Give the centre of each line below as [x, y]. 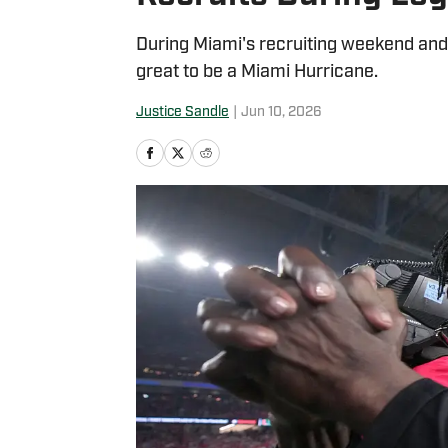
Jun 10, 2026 [281, 112]
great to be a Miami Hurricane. [257, 72]
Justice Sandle [182, 112]
